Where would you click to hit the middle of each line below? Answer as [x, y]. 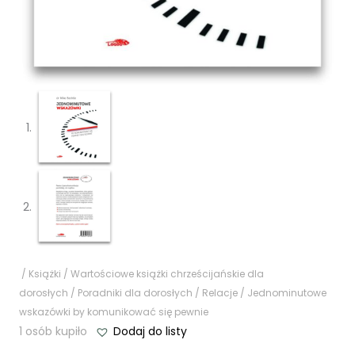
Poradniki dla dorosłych [135, 292]
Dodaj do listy [150, 331]
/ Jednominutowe [282, 292]
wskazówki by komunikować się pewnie [114, 311]
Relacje [220, 292]
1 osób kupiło [53, 331]
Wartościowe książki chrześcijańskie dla [167, 273]
